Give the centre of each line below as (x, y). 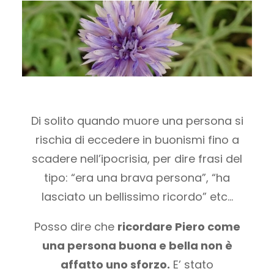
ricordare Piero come (179, 227)
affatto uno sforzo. (115, 265)
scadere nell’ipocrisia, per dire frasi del (137, 159)
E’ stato (192, 265)
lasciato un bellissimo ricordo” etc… (137, 197)
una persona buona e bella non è (137, 246)
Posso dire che (76, 227)
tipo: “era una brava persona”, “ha (137, 178)
